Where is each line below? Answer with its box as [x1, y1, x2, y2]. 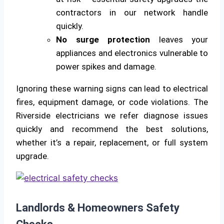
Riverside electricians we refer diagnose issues [16, 110, 208, 120]
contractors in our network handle [56, 7, 208, 17]
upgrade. [16, 150, 49, 161]
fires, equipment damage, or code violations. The [16, 96, 208, 107]
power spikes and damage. [56, 61, 156, 71]
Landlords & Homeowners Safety [16, 201, 179, 214]
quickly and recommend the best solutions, [16, 123, 208, 134]
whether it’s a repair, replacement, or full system [16, 137, 208, 147]
